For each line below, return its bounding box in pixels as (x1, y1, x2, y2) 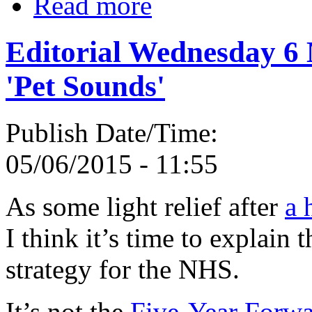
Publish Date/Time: (6, 118, 225, 148)
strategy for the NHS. (6, 254, 240, 285)
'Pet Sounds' (6, 70, 165, 103)
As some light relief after (6, 192, 285, 222)
